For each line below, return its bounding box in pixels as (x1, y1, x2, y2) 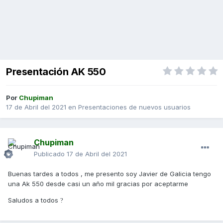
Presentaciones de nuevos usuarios (78, 103, 191, 111)
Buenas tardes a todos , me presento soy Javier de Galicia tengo (8, 170, 211, 178)
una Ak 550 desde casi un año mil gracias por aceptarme (8, 180, 190, 188)
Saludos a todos (8, 196, 60, 205)
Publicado (34, 150, 67, 158)
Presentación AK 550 (6, 66, 106, 78)
